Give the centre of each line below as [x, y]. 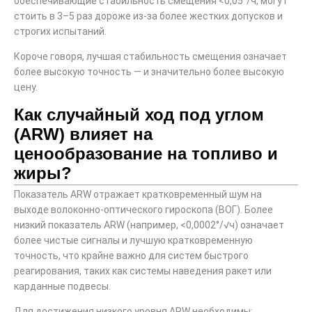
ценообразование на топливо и [146, 153]
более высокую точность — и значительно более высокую [149, 72]
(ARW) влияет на [83, 134]
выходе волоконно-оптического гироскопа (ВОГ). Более [143, 209]
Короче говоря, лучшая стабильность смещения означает [150, 57]
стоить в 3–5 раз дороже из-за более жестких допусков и [148, 16]
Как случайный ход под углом [139, 114]
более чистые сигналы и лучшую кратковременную [133, 240]
